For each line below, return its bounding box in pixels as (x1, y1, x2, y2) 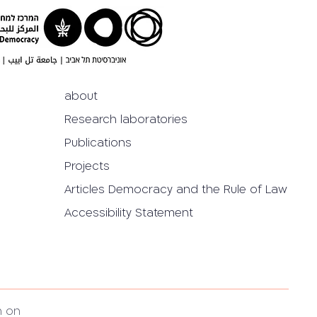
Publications (64, 135, 132, 151)
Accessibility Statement (64, 205, 193, 221)
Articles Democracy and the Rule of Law (64, 182, 287, 197)
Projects (64, 158, 110, 174)
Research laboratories (64, 112, 188, 127)
